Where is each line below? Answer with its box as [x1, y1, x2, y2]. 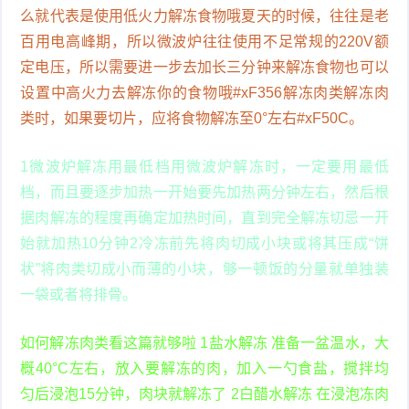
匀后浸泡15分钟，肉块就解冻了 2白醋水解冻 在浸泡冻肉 [20, 385, 389, 402]
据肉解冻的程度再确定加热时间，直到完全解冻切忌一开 [20, 209, 389, 225]
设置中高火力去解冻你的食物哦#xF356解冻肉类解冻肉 [20, 84, 389, 100]
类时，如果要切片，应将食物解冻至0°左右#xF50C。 [20, 110, 364, 126]
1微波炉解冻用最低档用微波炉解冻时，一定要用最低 [20, 158, 389, 174]
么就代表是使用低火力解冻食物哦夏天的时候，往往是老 [20, 7, 389, 24]
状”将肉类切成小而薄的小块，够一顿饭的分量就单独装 [20, 260, 389, 277]
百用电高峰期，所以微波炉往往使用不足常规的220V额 [20, 33, 389, 49]
